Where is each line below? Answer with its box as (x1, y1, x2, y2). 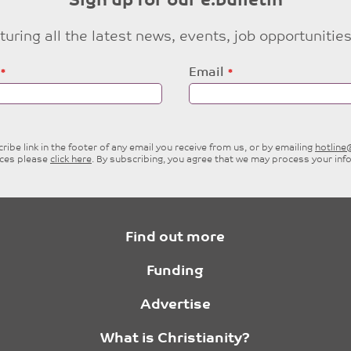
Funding (147, 264, 204, 280)
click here (50, 155, 92, 165)
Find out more (125, 230, 226, 246)
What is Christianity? (100, 331, 251, 347)
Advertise (139, 298, 211, 313)
